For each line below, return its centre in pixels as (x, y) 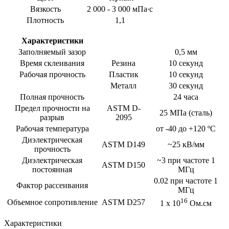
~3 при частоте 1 (186, 160)
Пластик (123, 74)
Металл (123, 85)
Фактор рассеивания (52, 185)
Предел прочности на (52, 108)
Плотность (45, 20)
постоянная (52, 169)
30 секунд (186, 85)
